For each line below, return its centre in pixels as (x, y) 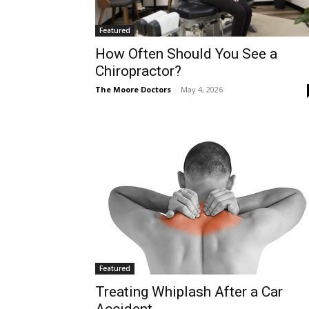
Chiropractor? (138, 71)
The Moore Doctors (133, 90)
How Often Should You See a (186, 54)
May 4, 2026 (202, 90)
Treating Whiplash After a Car (189, 292)
